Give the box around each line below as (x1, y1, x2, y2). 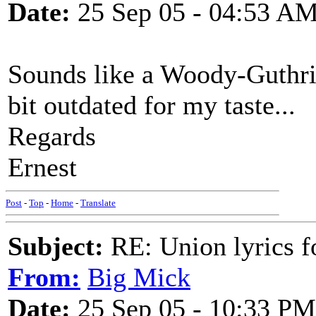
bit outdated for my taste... (8, 90, 296, 120)
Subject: (8, 231, 104, 261)
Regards (8, 121, 96, 151)
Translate (80, 197, 116, 208)
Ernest (8, 152, 77, 182)
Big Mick (87, 262, 190, 292)
